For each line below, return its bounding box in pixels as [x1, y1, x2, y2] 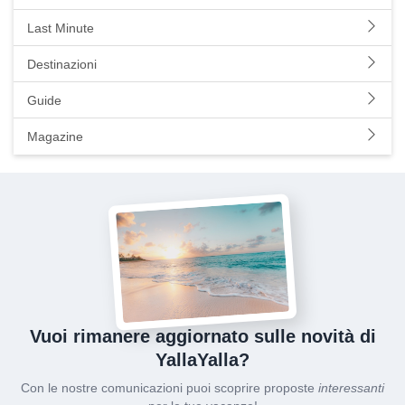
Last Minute [27, 21, 94, 35]
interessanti [318, 381, 384, 396]
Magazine [27, 129, 83, 144]
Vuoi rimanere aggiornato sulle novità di [29, 326, 376, 347]
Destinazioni [27, 57, 97, 71]
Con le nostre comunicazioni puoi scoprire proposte [21, 381, 318, 396]
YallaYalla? [155, 350, 250, 371]
